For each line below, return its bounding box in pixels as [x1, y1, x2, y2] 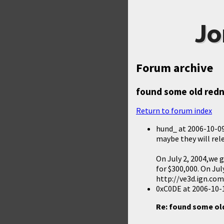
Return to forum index [136, 105, 212, 115]
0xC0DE [156, 183, 181, 193]
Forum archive [136, 60, 213, 75]
